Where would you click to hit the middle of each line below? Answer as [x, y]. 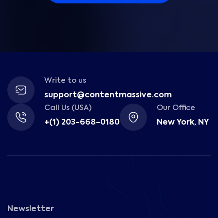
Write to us [65, 81]
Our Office [176, 108]
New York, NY [183, 123]
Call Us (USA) [68, 108]
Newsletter [31, 209]
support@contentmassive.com [108, 96]
